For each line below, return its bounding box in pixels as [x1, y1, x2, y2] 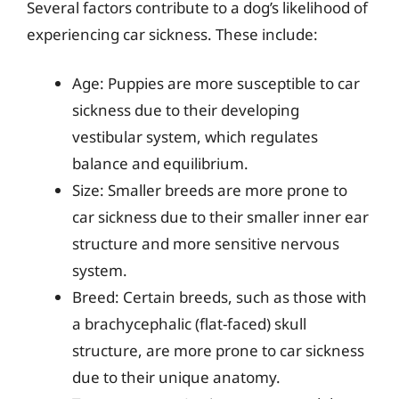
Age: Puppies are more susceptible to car [72, 73, 360, 94]
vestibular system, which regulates [72, 126, 318, 147]
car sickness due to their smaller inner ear [72, 207, 369, 227]
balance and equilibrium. [72, 153, 248, 174]
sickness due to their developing [72, 100, 299, 120]
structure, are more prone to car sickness [72, 340, 364, 361]
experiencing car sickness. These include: [27, 23, 318, 45]
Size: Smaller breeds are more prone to [72, 180, 347, 200]
